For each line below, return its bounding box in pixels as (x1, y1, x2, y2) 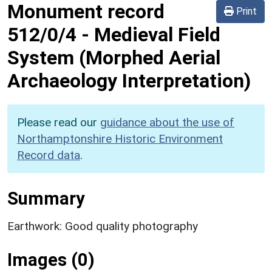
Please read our (17, 115, 100, 129)
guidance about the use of (100, 115, 234, 129)
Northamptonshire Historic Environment (17, 131, 223, 146)
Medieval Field (94, 22, 220, 46)
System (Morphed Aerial (7, 46, 220, 69)
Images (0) (7, 249, 95, 270)
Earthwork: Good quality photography (7, 219, 198, 233)
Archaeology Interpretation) (7, 69, 251, 92)
